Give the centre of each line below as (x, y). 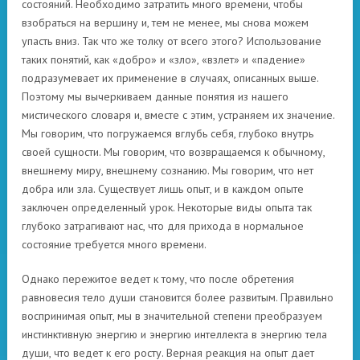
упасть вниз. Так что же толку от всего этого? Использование (172, 41)
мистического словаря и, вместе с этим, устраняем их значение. (178, 115)
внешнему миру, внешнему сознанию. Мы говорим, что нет (168, 170)
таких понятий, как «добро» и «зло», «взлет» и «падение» (164, 59)
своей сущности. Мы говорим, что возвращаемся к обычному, (173, 152)
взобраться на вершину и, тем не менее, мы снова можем (165, 22)
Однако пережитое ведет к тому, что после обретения (158, 279)
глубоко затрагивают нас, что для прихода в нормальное (163, 226)
